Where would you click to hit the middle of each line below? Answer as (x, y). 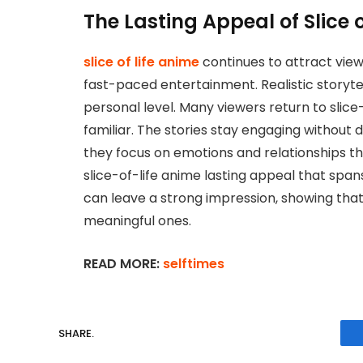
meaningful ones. (137, 221)
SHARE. (76, 333)
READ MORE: (123, 264)
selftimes (194, 264)
